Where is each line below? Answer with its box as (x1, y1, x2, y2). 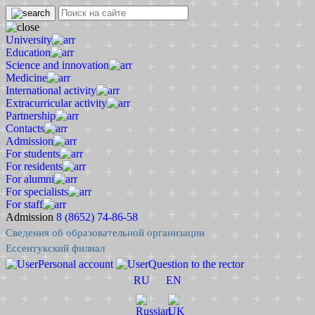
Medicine (6, 72, 47, 84)
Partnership (6, 110, 56, 122)
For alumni (6, 173, 54, 185)
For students (6, 148, 60, 160)
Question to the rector (148, 258, 244, 270)
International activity (6, 84, 96, 96)
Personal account (38, 258, 113, 270)
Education (6, 46, 51, 58)
